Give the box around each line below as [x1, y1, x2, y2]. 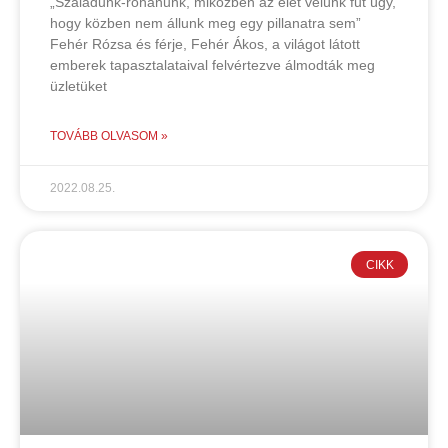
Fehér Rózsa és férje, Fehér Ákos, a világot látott [50, 36, 360, 53]
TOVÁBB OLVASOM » [50, 129, 168, 144]
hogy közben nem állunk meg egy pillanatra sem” [50, 15, 361, 32]
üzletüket [50, 78, 107, 95]
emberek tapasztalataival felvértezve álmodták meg [50, 57, 375, 74]
